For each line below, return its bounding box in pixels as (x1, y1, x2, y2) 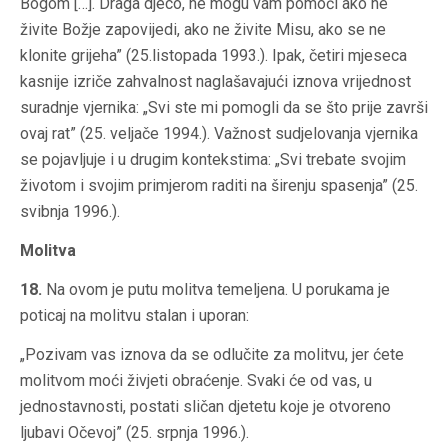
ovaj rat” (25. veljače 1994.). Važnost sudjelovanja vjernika (20, 124, 418, 144)
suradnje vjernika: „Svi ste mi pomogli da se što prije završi (20, 98, 428, 118)
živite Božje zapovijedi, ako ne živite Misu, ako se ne (20, 20, 386, 40)
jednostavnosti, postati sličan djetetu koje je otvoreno (20, 397, 391, 417)
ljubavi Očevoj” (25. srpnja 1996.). (20, 423, 249, 443)
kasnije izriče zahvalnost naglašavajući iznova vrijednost (20, 72, 411, 92)
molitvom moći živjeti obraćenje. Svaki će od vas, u (20, 371, 372, 391)
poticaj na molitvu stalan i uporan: (20, 306, 249, 326)
